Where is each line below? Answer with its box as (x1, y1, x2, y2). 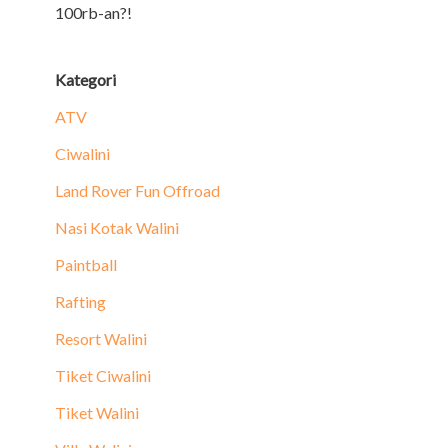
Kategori (55, 70, 116, 89)
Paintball (55, 255, 117, 274)
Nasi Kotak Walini (55, 218, 179, 237)
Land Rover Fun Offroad (55, 181, 220, 200)
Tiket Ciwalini (55, 366, 151, 385)
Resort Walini (55, 329, 147, 348)
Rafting (55, 292, 106, 311)
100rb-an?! (55, 3, 132, 22)
